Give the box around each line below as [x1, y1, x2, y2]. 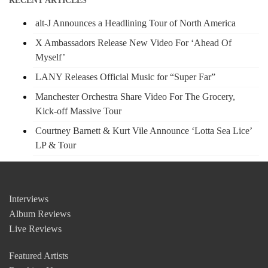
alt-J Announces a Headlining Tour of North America [35, 18, 236, 29]
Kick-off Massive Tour [35, 106, 121, 117]
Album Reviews [9, 209, 71, 220]
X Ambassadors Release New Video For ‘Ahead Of [35, 38, 232, 48]
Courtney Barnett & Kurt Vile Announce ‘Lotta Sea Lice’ [35, 126, 252, 136]
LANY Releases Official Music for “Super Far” [35, 72, 215, 83]
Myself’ [35, 52, 65, 63]
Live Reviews [9, 224, 62, 234]
